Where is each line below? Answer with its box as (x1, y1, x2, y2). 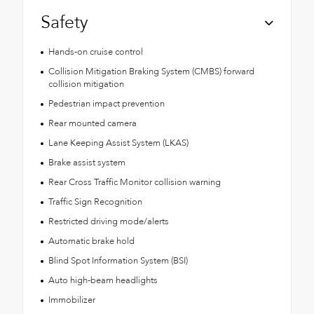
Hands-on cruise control (48, 46, 143, 59)
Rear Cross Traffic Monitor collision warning (48, 176, 221, 189)
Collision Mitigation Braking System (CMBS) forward (48, 65, 254, 78)
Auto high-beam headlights (48, 274, 158, 287)
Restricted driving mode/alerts (48, 215, 169, 228)
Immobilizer (48, 294, 95, 307)
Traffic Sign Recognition (48, 196, 142, 209)
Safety (41, 11, 88, 35)
